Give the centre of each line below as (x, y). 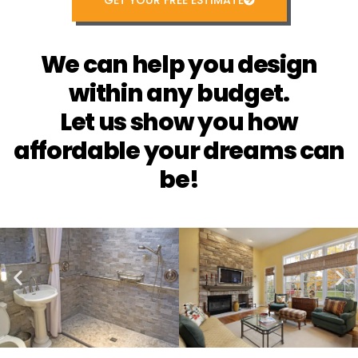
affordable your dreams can (179, 151)
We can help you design (179, 65)
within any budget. (179, 94)
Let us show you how (179, 123)
